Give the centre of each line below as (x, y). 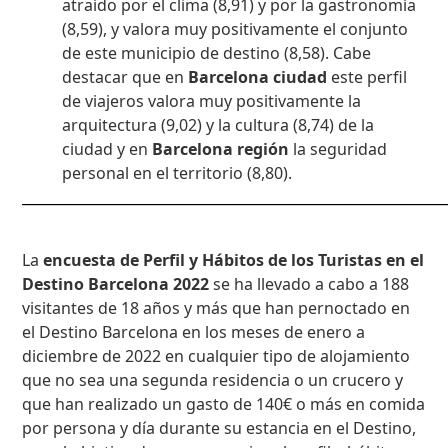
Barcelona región (221, 149)
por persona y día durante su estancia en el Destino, (219, 427)
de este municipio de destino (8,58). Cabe (217, 53)
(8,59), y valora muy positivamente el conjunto (235, 29)
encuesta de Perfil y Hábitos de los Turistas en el (234, 259)
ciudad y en (107, 149)
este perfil (367, 77)
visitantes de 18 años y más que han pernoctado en (216, 307)
